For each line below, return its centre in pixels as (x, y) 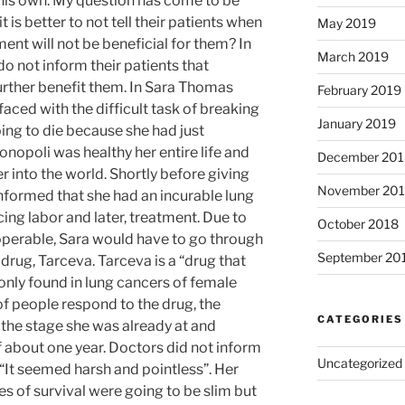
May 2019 (346, 23)
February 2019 (359, 89)
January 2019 (356, 123)
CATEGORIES (360, 319)
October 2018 (358, 223)
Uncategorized (359, 363)
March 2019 (353, 56)
